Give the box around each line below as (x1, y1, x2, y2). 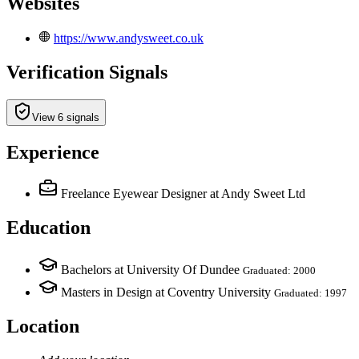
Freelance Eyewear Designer (61, 187, 207, 201)
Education (6, 217, 91, 239)
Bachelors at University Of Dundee (61, 263, 240, 277)
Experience (6, 141, 99, 163)
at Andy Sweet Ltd (210, 187, 305, 201)
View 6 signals (32, 111, 99, 123)
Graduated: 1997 (274, 287, 347, 300)
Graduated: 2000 (243, 264, 316, 277)
